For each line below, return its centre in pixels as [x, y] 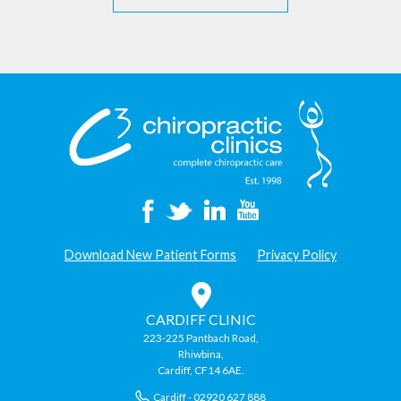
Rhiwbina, [200, 354]
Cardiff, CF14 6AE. [200, 370]
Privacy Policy [297, 254]
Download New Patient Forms [150, 254]
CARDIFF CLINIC [200, 319]
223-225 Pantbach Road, [200, 337]
